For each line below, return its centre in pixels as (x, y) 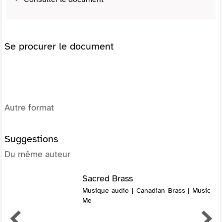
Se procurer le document (59, 46)
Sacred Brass (107, 178)
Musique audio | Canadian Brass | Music (146, 190)
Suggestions (31, 139)
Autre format (29, 107)
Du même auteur (37, 154)
